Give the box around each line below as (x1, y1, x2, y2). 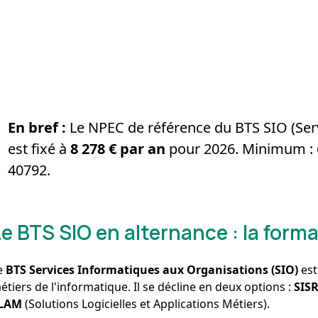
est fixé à (8, 138, 71, 158)
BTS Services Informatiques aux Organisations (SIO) (6, 261, 299, 278)
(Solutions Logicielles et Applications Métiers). (22, 295, 270, 312)
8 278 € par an (70, 138, 166, 158)
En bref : (8, 117, 67, 137)
